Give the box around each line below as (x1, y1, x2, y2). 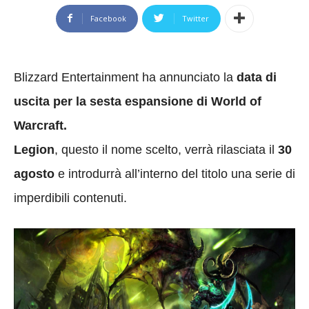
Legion (14, 142, 54, 157)
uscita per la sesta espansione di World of (14, 94, 261, 108)
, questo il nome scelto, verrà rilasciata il (54, 142, 275, 157)
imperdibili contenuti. (14, 190, 127, 205)
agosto (14, 166, 54, 181)
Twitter (181, 12, 209, 23)
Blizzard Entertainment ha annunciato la (14, 70, 233, 84)
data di (233, 70, 277, 84)
